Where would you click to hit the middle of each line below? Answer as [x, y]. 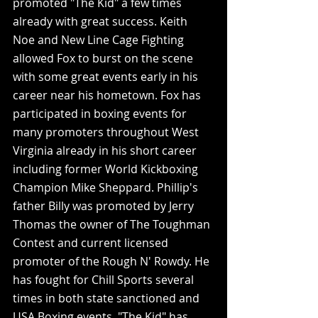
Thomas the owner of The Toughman [113, 224]
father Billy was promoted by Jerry [105, 205]
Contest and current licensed [92, 242]
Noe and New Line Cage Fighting [100, 39]
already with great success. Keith [102, 21]
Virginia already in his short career [106, 150]
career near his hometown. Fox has [108, 95]
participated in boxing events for [101, 113]
